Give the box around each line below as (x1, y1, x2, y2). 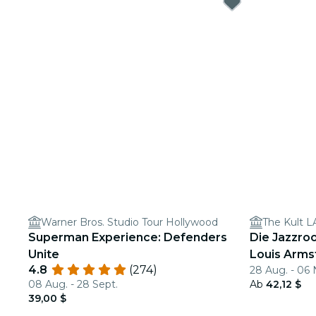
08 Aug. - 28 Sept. (28, 278, 118, 291)
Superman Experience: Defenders (28, 231, 227, 244)
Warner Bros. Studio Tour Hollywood (41, 216, 218, 229)
